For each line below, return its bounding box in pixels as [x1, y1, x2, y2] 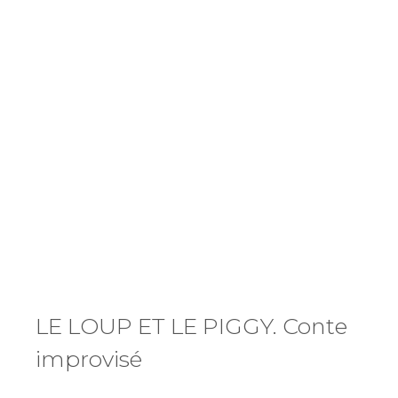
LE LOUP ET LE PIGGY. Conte [36, 313, 347, 339]
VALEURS [145, 6, 199, 20]
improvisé [36, 346, 142, 372]
